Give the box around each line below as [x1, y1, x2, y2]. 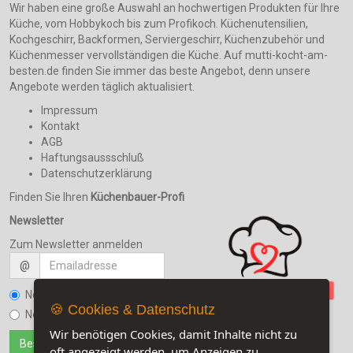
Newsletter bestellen [25, 288, 128, 302]
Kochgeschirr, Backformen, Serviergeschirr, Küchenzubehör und [9, 33, 325, 46]
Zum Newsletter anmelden [9, 238, 143, 251]
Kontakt [41, 120, 80, 133]
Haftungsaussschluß [41, 151, 144, 165]
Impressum [41, 104, 98, 117]
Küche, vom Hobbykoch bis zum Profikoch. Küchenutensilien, [9, 17, 308, 31]
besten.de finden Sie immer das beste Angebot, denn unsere [9, 65, 310, 78]
